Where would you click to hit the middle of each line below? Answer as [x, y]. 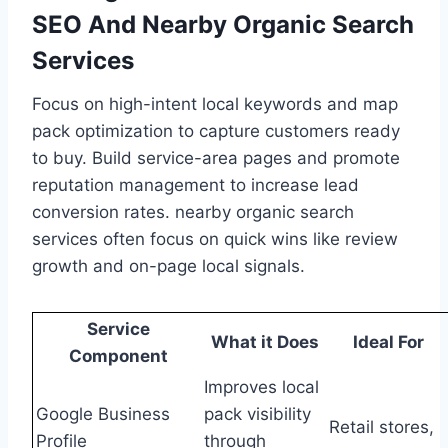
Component [118, 355]
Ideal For [388, 341]
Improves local [261, 386]
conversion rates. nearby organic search [193, 211]
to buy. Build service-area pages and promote [216, 157]
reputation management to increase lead [195, 184]
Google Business [103, 413]
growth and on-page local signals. [168, 265]
